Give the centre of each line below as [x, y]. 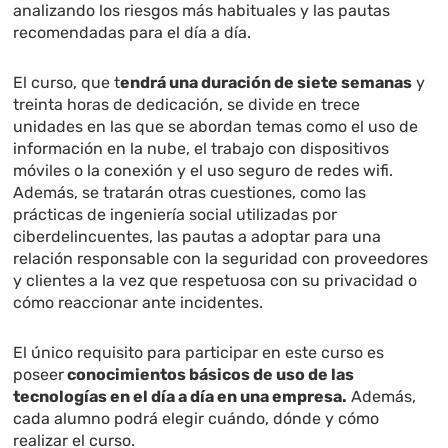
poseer [39, 375]
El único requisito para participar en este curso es [199, 353]
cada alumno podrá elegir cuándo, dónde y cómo [196, 419]
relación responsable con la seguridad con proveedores [221, 259]
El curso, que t [67, 83]
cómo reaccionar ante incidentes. [138, 303]
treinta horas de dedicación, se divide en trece [187, 105]
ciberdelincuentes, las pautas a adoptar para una [197, 237]
